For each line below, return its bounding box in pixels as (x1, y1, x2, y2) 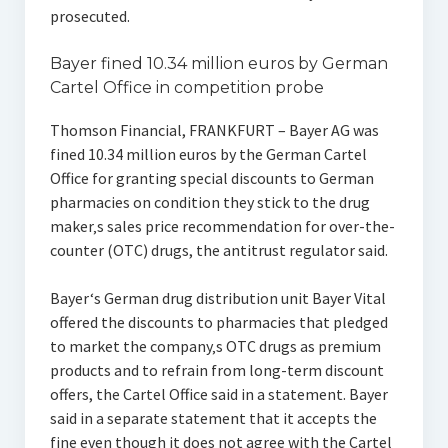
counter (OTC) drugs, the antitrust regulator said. (49, 240, 388, 260)
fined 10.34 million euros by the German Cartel (49, 144, 367, 164)
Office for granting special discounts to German (49, 168, 374, 188)
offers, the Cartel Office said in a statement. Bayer (49, 384, 388, 404)
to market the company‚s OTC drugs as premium (49, 336, 381, 356)
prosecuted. (49, 6, 130, 26)
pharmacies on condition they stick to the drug (49, 192, 370, 212)
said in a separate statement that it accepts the (49, 408, 377, 428)
